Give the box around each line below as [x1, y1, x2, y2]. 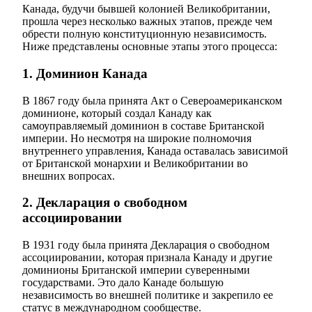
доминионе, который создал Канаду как [22, 107, 212, 119]
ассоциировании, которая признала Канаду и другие [22, 251, 272, 264]
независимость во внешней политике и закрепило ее [22, 289, 273, 302]
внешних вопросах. [22, 169, 115, 182]
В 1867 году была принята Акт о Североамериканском [22, 94, 282, 107]
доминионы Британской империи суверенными [22, 264, 250, 276]
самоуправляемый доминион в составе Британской [22, 119, 265, 132]
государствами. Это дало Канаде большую [22, 276, 224, 289]
